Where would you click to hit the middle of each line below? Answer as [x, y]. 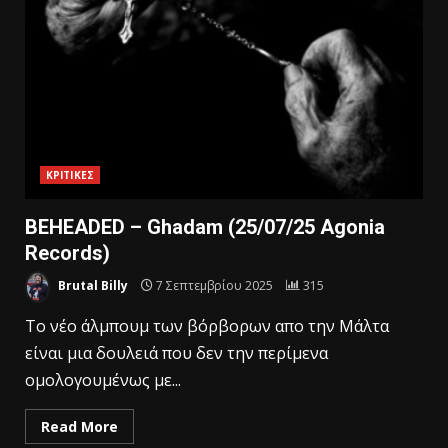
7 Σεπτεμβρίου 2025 [214, 286]
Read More [79, 426]
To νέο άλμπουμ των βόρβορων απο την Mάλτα [207, 325]
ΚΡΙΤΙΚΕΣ [70, 175]
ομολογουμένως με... [103, 379]
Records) [67, 253]
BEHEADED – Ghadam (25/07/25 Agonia [205, 227]
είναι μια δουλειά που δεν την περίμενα [176, 352]
